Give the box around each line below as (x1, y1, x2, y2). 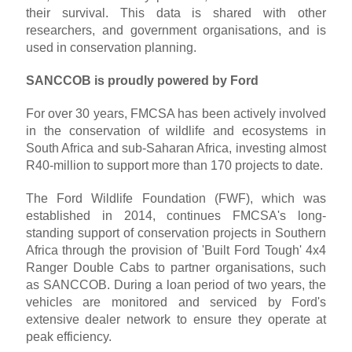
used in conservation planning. (25, 41, 196, 55)
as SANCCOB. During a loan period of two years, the (25, 278, 327, 292)
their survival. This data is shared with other (25, 6, 327, 20)
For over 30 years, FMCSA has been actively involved (25, 107, 327, 121)
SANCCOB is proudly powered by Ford (25, 74, 258, 88)
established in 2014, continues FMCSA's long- (25, 209, 327, 223)
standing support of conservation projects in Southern (25, 226, 327, 240)
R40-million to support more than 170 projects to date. (25, 159, 323, 173)
